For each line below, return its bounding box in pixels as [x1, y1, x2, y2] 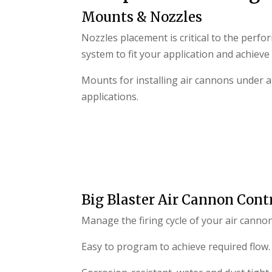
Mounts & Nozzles [81, 8, 203, 26]
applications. [81, 90, 139, 104]
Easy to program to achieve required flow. [81, 240, 271, 254]
